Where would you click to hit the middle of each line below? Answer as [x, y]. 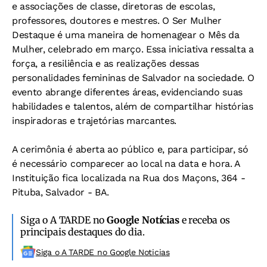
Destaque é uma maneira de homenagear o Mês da [126, 35]
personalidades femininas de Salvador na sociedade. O [133, 77]
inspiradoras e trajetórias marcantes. [94, 120]
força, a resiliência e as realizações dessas [105, 63]
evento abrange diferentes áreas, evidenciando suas [127, 92]
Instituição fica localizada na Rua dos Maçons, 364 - [129, 178]
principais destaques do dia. [83, 232]
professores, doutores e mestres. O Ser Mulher [117, 20]
